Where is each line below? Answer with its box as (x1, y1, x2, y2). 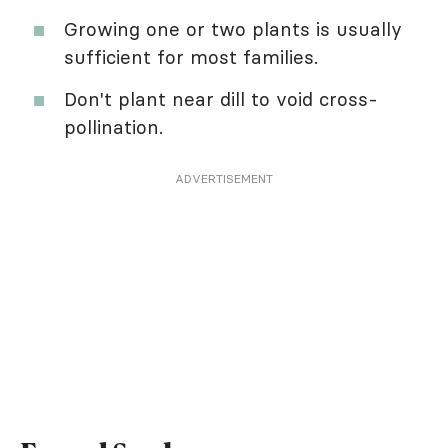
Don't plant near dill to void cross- (64, 86, 378, 111)
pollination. (64, 114, 163, 139)
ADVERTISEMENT (175, 170, 273, 186)
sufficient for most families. (64, 44, 318, 69)
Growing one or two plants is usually (64, 16, 402, 41)
